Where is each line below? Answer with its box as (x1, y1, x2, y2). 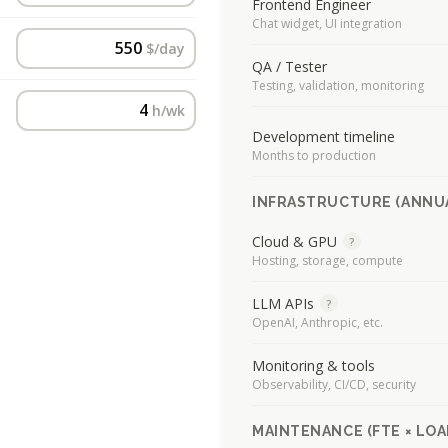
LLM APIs (252, 293, 314, 313)
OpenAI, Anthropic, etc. (252, 313, 383, 331)
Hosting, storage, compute (252, 251, 403, 269)
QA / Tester (252, 56, 327, 76)
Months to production (252, 146, 376, 164)
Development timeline (252, 126, 395, 146)
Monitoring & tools (252, 355, 375, 375)
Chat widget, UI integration (252, 14, 402, 32)
